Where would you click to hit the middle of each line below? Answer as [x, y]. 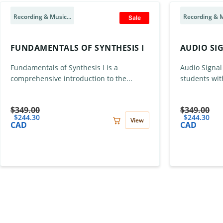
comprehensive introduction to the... [71, 78]
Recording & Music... [42, 16]
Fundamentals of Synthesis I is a [64, 67]
